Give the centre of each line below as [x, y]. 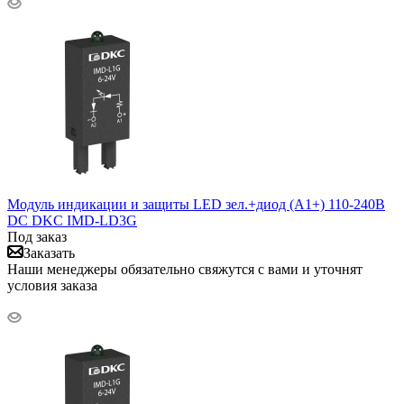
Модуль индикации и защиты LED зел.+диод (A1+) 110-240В [196, 205]
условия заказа [52, 286]
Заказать [49, 253]
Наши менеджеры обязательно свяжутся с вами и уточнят [185, 270]
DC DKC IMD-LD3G [72, 221]
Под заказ [37, 237]
